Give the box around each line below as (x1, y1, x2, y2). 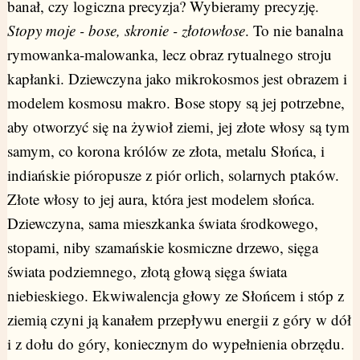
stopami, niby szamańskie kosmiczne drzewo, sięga (6, 237, 318, 258)
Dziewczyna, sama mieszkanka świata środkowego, (6, 213, 318, 234)
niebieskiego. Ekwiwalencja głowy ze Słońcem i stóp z (6, 285, 344, 306)
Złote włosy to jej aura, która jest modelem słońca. (6, 189, 315, 210)
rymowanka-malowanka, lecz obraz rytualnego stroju (6, 44, 332, 65)
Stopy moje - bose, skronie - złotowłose (6, 20, 245, 41)
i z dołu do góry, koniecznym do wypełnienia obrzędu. (6, 333, 345, 354)
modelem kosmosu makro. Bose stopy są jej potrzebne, (6, 92, 345, 113)
